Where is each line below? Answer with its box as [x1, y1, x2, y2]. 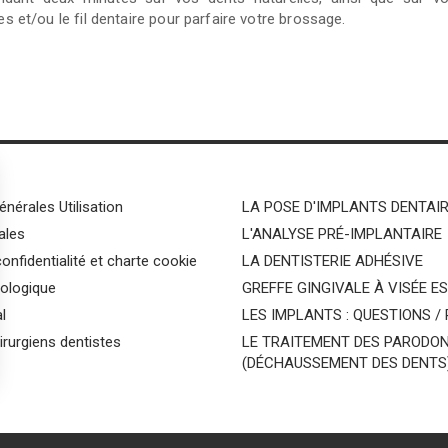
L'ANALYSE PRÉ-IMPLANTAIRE [242, 224, 442, 243]
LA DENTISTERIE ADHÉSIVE [242, 251, 423, 270]
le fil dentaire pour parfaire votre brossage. [58, 9, 350, 28]
